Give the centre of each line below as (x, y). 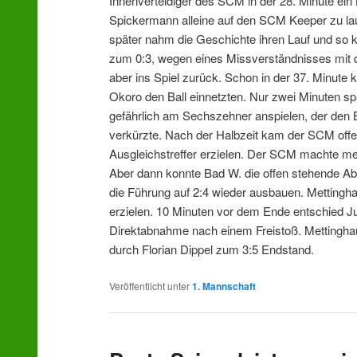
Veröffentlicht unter (150, 285)
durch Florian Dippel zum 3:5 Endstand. (212, 249)
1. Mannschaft (224, 286)
